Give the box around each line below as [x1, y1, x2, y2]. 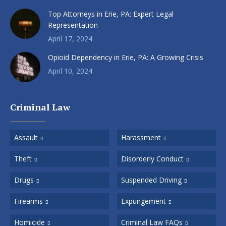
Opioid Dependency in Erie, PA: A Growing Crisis [48, 52, 203, 62]
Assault [14, 132, 38, 142]
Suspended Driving [121, 175, 182, 185]
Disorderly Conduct [121, 153, 184, 163]
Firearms [14, 196, 43, 206]
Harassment [121, 132, 161, 142]
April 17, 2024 [48, 33, 92, 43]
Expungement [121, 196, 166, 206]
